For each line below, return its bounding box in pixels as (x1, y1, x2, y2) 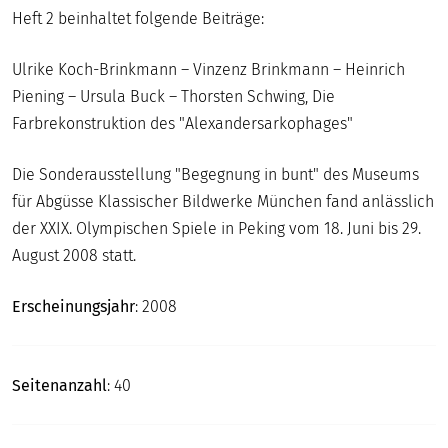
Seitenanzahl (12, 375, 107, 395)
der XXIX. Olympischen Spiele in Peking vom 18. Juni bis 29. (12, 218, 421, 238)
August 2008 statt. (12, 245, 140, 265)
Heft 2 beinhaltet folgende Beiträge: (12, 8, 268, 28)
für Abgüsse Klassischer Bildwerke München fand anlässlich (12, 191, 434, 211)
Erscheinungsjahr (12, 296, 135, 316)
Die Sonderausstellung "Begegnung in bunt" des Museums (12, 164, 419, 184)
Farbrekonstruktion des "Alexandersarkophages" (12, 113, 357, 133)
